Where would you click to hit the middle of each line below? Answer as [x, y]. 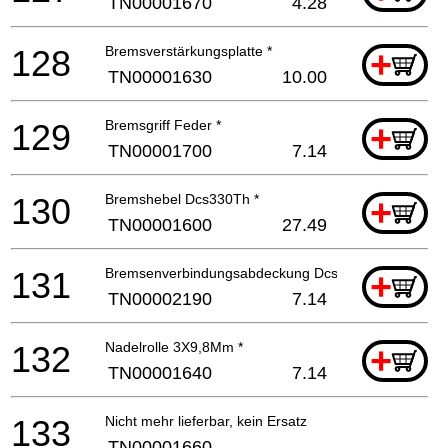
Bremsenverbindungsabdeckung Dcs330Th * [246, 272]
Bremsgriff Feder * [163, 124]
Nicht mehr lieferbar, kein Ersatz [206, 420]
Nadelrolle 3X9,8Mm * [174, 346]
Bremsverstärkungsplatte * [188, 50]
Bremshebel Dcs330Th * [182, 198]
